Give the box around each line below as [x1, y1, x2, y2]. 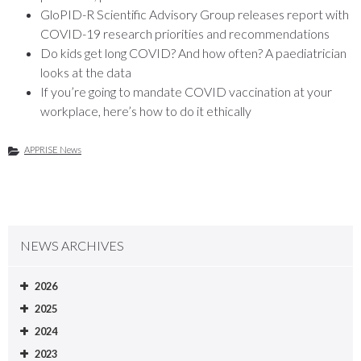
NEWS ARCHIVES [20, 238, 124, 254]
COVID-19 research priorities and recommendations [40, 25, 330, 41]
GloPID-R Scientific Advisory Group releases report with [40, 6, 349, 22]
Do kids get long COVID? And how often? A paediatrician [40, 44, 346, 60]
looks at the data [40, 64, 131, 80]
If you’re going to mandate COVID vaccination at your [40, 83, 332, 99]
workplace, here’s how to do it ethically [40, 102, 251, 118]
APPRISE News [24, 144, 81, 156]
